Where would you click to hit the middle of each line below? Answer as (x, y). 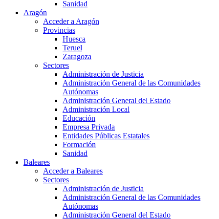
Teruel (72, 48)
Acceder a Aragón (71, 22)
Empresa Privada (89, 127)
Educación (79, 118)
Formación (79, 145)
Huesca (74, 39)
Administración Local (96, 109)
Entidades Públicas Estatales (106, 136)
